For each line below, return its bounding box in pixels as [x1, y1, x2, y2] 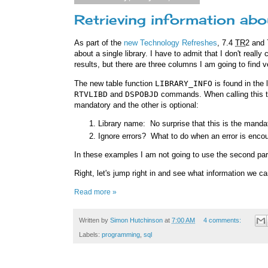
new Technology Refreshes [124, 38, 217, 48]
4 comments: [203, 216, 243, 224]
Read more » [74, 187, 117, 196]
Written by [79, 216, 110, 224]
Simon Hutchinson [110, 216, 163, 224]
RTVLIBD [74, 89, 108, 99]
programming [102, 231, 140, 239]
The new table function [74, 78, 155, 88]
